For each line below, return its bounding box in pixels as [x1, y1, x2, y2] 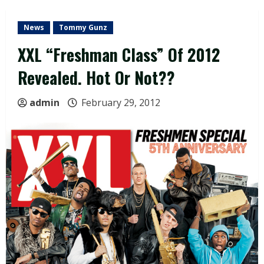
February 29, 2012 [79, 96, 163, 110]
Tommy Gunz [59, 22, 107, 33]
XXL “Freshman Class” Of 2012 [18, 42, 220, 67]
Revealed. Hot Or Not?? [18, 65, 175, 90]
